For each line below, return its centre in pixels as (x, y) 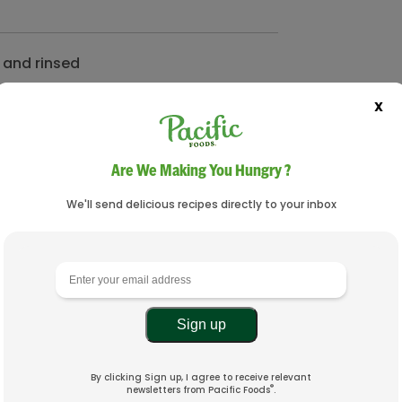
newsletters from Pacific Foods (198, 390)
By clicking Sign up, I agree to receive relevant (201, 378)
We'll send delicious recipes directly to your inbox (201, 205)
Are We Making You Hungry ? (201, 171)
